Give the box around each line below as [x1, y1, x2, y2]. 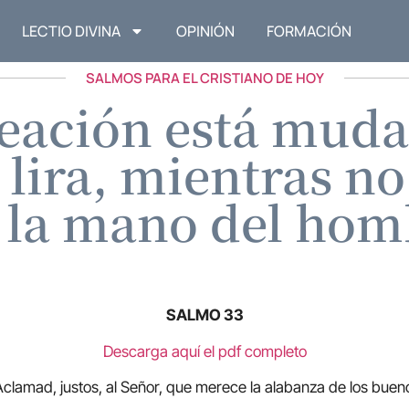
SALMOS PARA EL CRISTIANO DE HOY [85, 68, 324, 89]
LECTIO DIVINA [22, 21, 121, 42]
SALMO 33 [165, 306, 244, 325]
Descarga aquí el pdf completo [102, 341, 307, 361]
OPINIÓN [176, 21, 236, 42]
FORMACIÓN [267, 21, 352, 42]
